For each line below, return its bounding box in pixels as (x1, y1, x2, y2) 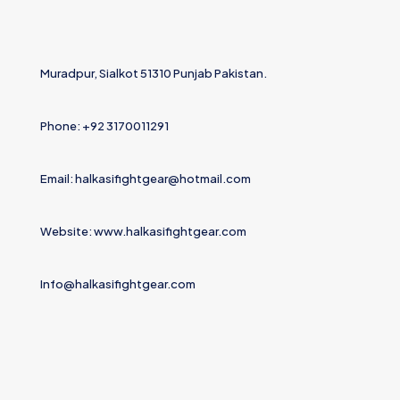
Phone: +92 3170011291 (40, 119, 169, 133)
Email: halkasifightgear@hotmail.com (40, 171, 251, 186)
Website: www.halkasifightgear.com (40, 224, 246, 238)
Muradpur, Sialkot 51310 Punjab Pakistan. (40, 66, 267, 80)
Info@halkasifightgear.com (40, 277, 196, 291)
